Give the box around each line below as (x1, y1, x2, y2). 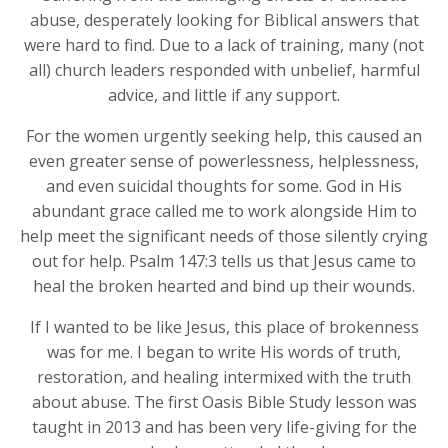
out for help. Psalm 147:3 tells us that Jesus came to (32, 249, 416, 272)
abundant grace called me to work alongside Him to (31, 199, 417, 222)
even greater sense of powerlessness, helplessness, (29, 149, 419, 172)
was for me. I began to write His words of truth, (47, 340, 401, 363)
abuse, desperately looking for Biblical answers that (29, 8, 419, 31)
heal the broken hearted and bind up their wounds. (33, 274, 415, 297)
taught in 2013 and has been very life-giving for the (31, 415, 417, 438)
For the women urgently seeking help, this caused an (26, 124, 422, 147)
